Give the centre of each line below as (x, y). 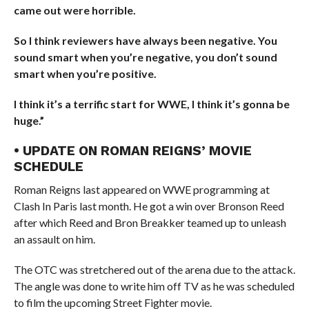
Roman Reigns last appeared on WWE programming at (141, 189)
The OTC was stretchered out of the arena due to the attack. (154, 269)
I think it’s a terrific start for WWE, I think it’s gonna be (151, 104)
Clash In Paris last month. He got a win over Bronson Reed (149, 206)
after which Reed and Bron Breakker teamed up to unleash (150, 222)
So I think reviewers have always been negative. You (145, 40)
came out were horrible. (74, 10)
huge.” (29, 120)
